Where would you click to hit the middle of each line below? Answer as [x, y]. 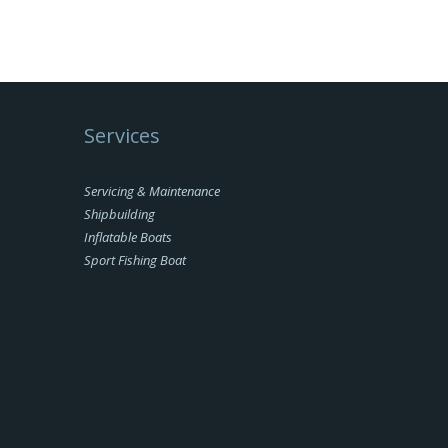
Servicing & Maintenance [151, 191]
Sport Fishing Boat [134, 260]
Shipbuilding [119, 214]
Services [121, 135]
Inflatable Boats [127, 237]
